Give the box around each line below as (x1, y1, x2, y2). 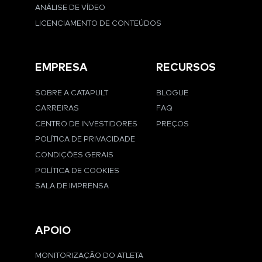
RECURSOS (156, 62, 216, 74)
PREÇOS (156, 120, 189, 128)
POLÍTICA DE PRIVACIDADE (35, 136, 135, 144)
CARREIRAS (35, 105, 79, 113)
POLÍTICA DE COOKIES (35, 167, 119, 175)
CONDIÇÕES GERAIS (35, 151, 113, 159)
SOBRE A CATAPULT (35, 89, 108, 97)
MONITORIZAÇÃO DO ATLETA (35, 251, 143, 260)
